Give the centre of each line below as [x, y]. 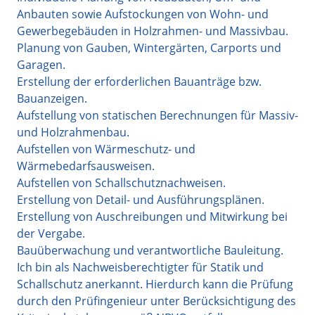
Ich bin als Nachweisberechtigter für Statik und [140, 267]
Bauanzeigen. [52, 98]
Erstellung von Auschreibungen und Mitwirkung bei [152, 216]
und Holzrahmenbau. [73, 132]
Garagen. [41, 64]
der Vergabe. [51, 233]
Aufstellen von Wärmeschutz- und [106, 149]
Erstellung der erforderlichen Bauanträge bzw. [139, 81]
